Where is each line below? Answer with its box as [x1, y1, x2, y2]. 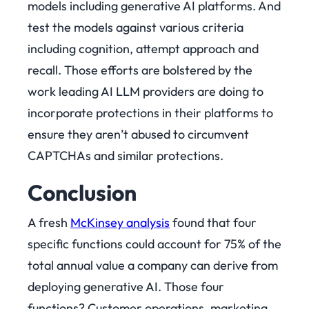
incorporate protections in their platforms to [28, 105, 273, 121]
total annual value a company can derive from [28, 257, 278, 274]
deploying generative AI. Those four [28, 279, 224, 295]
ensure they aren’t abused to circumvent [28, 126, 249, 143]
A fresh [28, 215, 70, 231]
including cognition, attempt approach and [28, 41, 259, 57]
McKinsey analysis [70, 215, 170, 231]
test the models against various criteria [28, 19, 243, 36]
